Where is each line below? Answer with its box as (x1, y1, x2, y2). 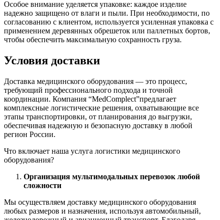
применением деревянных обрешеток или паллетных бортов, (4, 27, 210, 35)
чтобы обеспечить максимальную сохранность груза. (4, 35, 184, 44)
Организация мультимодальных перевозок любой (24, 172, 200, 181)
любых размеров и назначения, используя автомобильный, (4, 207, 201, 216)
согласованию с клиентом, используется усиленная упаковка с (4, 18, 214, 27)
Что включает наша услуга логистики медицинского (4, 147, 180, 156)
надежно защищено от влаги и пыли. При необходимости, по (4, 9, 210, 18)
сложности (24, 181, 61, 190)
